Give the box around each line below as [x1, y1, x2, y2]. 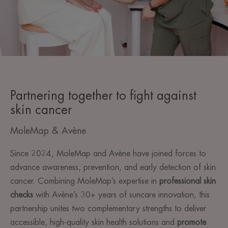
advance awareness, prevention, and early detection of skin [10, 163, 216, 172]
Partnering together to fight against [10, 90, 196, 102]
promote [177, 218, 206, 226]
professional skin [159, 177, 216, 185]
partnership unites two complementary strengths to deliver [10, 205, 206, 213]
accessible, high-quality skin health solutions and [10, 218, 177, 226]
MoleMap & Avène [10, 126, 86, 135]
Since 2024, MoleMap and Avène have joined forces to [10, 150, 206, 158]
